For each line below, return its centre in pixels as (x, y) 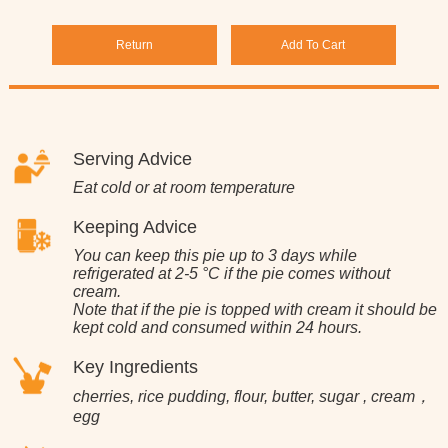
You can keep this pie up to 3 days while (214, 255)
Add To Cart (313, 44)
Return (135, 44)
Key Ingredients (135, 366)
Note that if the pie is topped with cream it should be (254, 309)
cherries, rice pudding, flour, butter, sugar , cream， (251, 396)
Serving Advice (132, 158)
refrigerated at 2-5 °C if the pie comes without (231, 273)
